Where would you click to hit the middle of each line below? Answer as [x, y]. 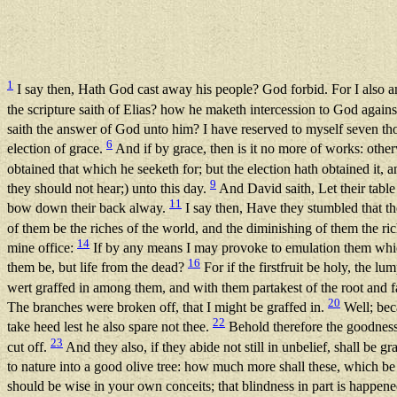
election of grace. [57, 149]
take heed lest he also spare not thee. [110, 327]
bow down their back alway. [88, 208]
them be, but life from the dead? [97, 268]
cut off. [29, 347]
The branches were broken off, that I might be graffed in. [167, 307]
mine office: [42, 248]
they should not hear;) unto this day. [109, 189]
